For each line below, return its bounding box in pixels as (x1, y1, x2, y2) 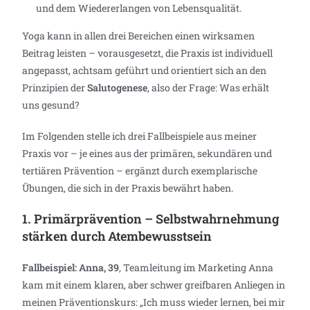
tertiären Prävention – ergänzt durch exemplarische (22, 163, 258, 177)
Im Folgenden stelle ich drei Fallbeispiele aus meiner (22, 129, 257, 143)
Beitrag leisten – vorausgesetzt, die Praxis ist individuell (22, 46, 273, 60)
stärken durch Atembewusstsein (22, 227, 212, 244)
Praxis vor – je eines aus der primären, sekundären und (22, 146, 273, 160)
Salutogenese (87, 80, 148, 94)
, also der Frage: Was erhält (147, 80, 270, 94)
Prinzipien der (22, 80, 88, 94)
